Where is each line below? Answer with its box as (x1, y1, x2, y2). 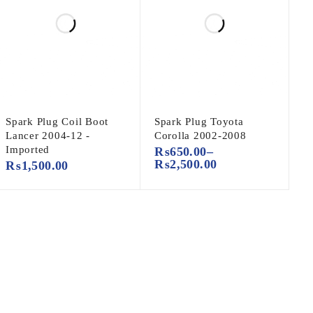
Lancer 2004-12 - (6, 130, 91, 142)
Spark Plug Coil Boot (6, 116, 109, 128)
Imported (6, 144, 50, 156)
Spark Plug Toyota (154, 116, 244, 128)
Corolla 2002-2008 (154, 130, 247, 142)
